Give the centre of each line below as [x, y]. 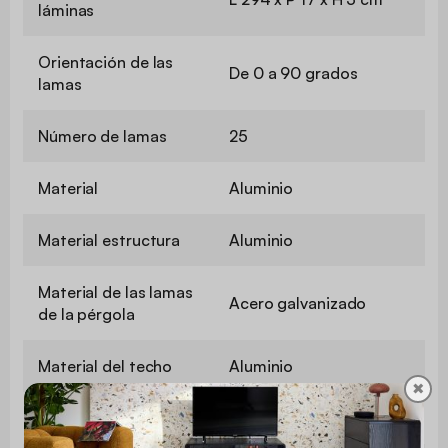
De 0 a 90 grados [293, 72]
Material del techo [105, 365]
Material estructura [109, 239]
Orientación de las [106, 61]
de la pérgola [86, 313]
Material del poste [105, 417]
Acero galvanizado [298, 302]
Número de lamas [102, 135]
